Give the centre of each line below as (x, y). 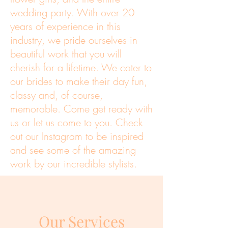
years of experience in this (65, 26)
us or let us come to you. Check (77, 122)
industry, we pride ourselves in (74, 40)
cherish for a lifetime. (56, 67)
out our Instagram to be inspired (77, 136)
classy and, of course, (56, 95)
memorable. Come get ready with (81, 109)
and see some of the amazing (73, 150)
